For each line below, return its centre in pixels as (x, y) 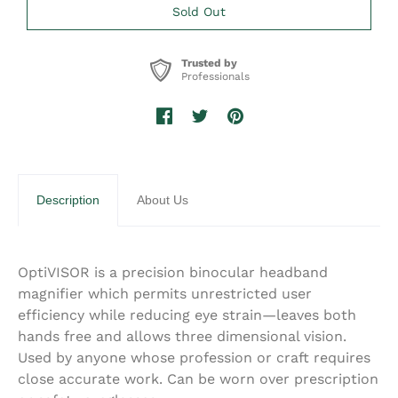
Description (68, 199)
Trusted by (209, 63)
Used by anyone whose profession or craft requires (194, 357)
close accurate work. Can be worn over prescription (198, 378)
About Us (163, 199)
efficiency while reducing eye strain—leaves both (187, 314)
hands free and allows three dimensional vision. (182, 336)
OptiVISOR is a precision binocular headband (173, 272)
